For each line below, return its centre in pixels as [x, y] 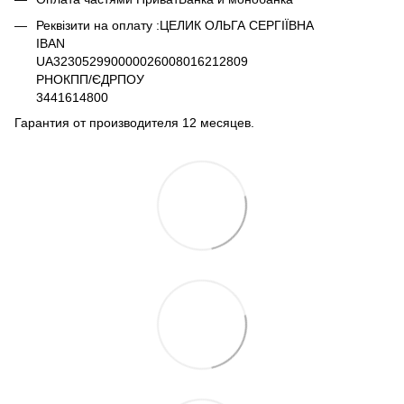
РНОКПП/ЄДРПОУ [90, 79]
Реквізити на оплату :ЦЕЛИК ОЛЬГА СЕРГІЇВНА [175, 25]
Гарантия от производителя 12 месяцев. [134, 123]
